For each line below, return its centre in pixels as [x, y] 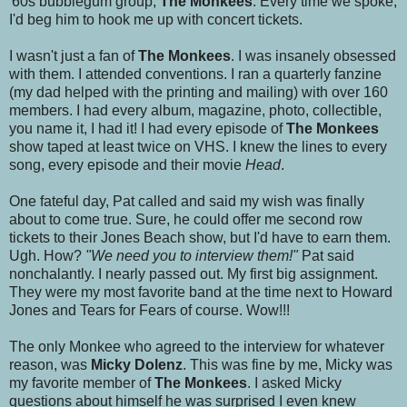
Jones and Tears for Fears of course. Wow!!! [149, 311]
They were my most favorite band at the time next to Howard [201, 293]
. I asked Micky [294, 383]
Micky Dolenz [137, 365]
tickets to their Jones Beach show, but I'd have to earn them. [200, 238]
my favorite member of [82, 383]
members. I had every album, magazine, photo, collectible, [195, 111]
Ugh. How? [47, 256]
